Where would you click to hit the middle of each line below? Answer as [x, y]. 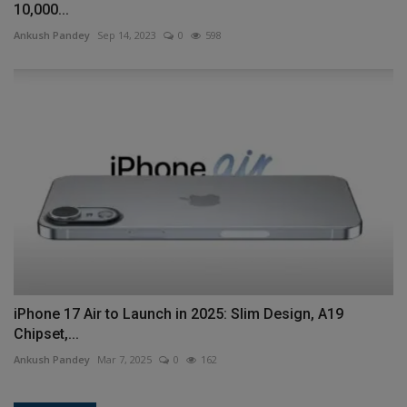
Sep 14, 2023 [127, 35]
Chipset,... [46, 333]
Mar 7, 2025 [124, 359]
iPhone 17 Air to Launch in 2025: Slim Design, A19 [179, 313]
